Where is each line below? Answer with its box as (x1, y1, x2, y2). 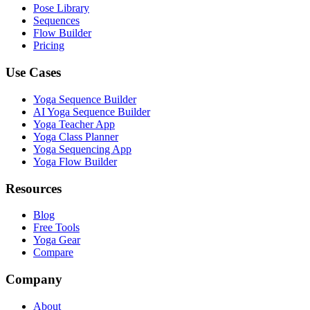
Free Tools (33, 221, 80, 234)
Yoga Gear (33, 234, 80, 246)
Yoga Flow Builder (33, 155, 117, 167)
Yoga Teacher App (33, 118, 115, 130)
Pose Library (33, 2, 89, 15)
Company (6, 272, 62, 287)
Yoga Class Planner (33, 130, 118, 143)
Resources (6, 181, 62, 196)
